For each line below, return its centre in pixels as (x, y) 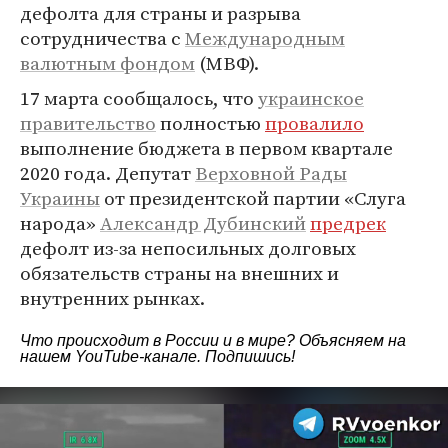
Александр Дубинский (203, 223)
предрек (348, 223)
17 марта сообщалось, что (139, 98)
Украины (60, 198)
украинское (311, 98)
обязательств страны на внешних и (179, 273)
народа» (60, 223)
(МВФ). (227, 63)
